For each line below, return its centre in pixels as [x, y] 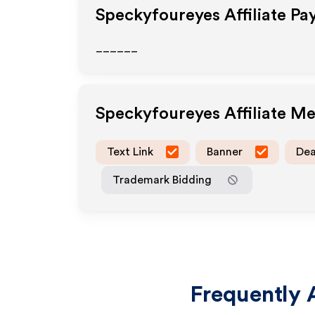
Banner [225, 152]
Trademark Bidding [162, 180]
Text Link [130, 152]
